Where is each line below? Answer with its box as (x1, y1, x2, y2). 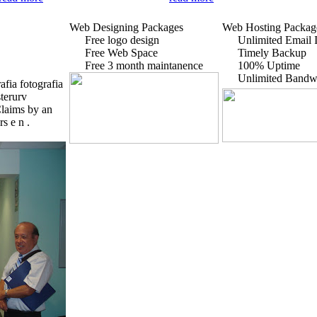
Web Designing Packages (69, 21, 183, 33)
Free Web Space (84, 47, 158, 59)
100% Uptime (237, 59, 300, 71)
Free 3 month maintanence (84, 59, 203, 71)
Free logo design (84, 34, 159, 46)
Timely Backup (237, 47, 306, 59)
